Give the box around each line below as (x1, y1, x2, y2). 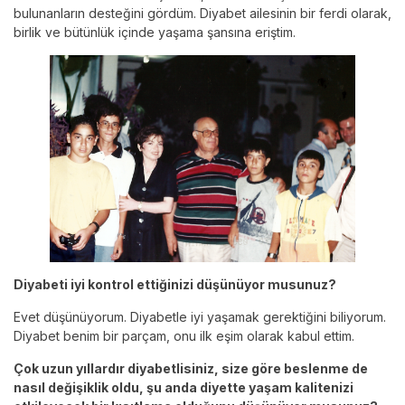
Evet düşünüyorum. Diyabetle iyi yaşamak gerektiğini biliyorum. (14, 309, 386, 325)
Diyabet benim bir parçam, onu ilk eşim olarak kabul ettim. (14, 328, 354, 344)
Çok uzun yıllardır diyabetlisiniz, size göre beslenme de (14, 361, 368, 377)
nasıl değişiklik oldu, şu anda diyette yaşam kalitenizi (14, 380, 353, 396)
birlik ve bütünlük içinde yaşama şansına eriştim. (14, 24, 296, 41)
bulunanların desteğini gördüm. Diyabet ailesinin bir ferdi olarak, (14, 5, 391, 22)
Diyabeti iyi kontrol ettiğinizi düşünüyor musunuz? (14, 277, 336, 293)
